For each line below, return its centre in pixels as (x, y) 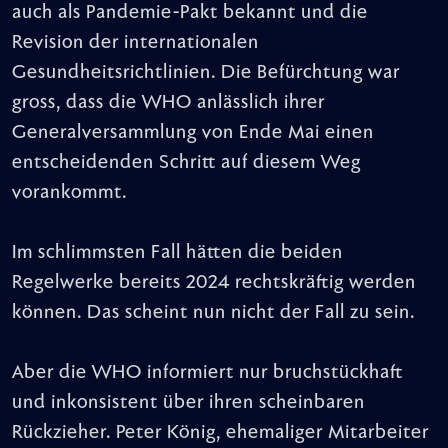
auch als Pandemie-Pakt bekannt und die (190, 12)
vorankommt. (69, 192)
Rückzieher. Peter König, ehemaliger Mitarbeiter (220, 432)
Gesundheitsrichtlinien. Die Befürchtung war (206, 72)
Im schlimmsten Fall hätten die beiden (177, 252)
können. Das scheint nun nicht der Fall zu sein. (213, 312)
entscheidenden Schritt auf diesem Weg (186, 162)
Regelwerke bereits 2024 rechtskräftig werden (214, 282)
